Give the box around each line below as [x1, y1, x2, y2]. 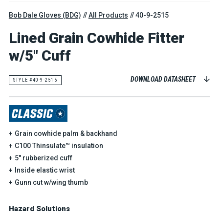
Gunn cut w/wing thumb [14, 178, 88, 187]
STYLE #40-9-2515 [13, 77, 57, 83]
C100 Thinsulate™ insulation [14, 142, 103, 150]
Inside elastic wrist [14, 166, 75, 175]
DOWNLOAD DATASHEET [131, 75, 196, 84]
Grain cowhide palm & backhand [14, 130, 117, 138]
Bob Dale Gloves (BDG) [8, 11, 81, 20]
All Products [88, 11, 128, 20]
